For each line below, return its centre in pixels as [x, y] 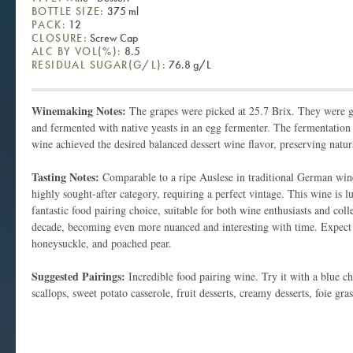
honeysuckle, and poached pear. [102, 243]
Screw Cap [113, 37]
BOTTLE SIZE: [68, 11]
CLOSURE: [60, 37]
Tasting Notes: [65, 176]
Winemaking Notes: [80, 110]
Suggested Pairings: [78, 276]
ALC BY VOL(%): [77, 51]
